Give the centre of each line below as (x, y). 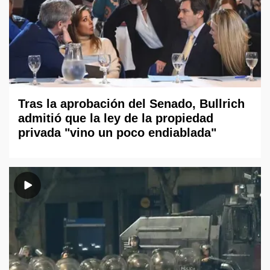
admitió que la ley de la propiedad (116, 118)
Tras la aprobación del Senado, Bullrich (131, 104)
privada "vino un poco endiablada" (117, 133)
